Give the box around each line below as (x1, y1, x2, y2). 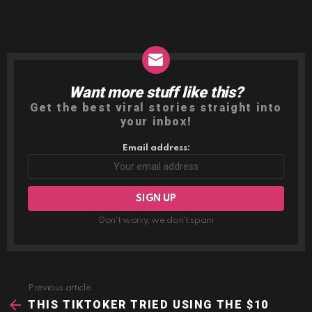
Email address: (122, 143, 190, 153)
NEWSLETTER (28, 84, 114, 97)
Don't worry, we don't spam (98, 215, 214, 225)
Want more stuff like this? (68, 83, 244, 101)
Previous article (28, 283, 91, 292)
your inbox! (120, 114, 192, 128)
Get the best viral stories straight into (29, 100, 282, 114)
